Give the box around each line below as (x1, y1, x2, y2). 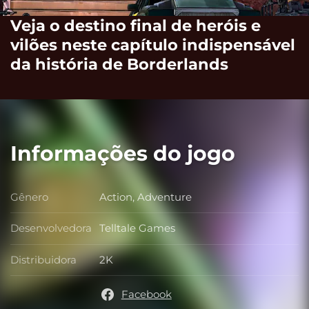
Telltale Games (99, 221, 176, 235)
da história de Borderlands (10, 54, 228, 74)
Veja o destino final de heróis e (10, 15, 261, 35)
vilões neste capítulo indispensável (10, 34, 295, 54)
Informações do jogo (10, 141, 235, 167)
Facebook (121, 288, 172, 301)
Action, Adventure (99, 190, 192, 203)
